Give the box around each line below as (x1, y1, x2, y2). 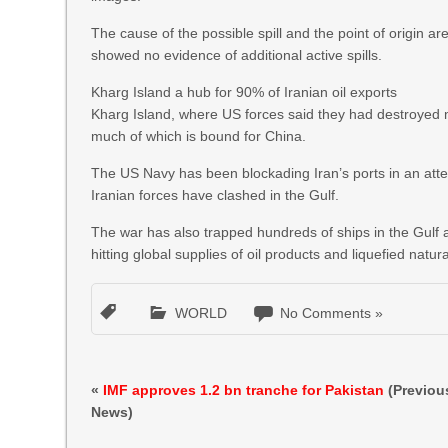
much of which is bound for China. (91, 128, 307, 144)
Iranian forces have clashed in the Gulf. (91, 187, 340, 203)
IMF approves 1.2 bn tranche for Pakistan (103, 382, 385, 398)
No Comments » (280, 305, 384, 321)
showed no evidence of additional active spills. (91, 47, 383, 63)
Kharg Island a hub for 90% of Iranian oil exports (91, 84, 398, 100)
